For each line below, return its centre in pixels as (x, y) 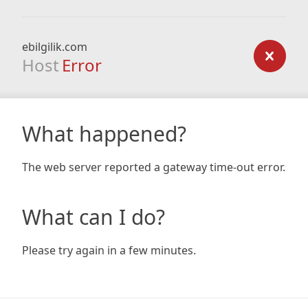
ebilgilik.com (55, 47)
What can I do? (93, 217)
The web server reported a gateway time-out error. (154, 167)
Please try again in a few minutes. (109, 250)
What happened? (104, 134)
